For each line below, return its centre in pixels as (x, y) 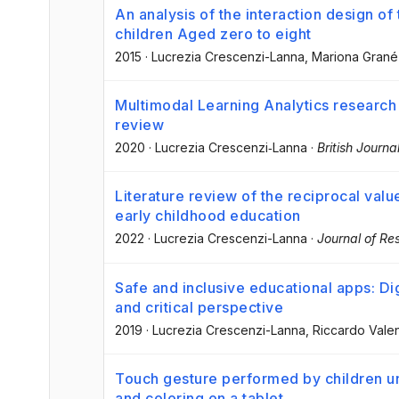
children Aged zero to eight (213, 34)
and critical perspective (199, 307)
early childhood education (208, 216)
